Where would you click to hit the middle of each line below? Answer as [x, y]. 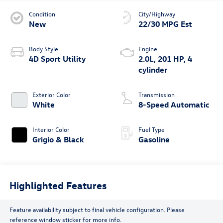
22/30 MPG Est [165, 24]
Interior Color [51, 129]
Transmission [157, 95]
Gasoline [154, 140]
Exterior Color [51, 95]
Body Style [43, 49]
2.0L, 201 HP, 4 [165, 59]
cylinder [153, 70]
